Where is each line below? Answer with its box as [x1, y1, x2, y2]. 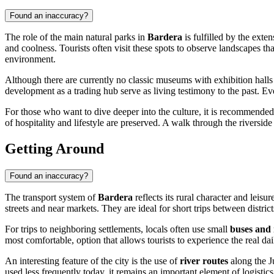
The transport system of [5, 191, 98, 202]
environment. [5, 54, 56, 65]
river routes [180, 255, 228, 266]
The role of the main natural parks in [5, 32, 147, 43]
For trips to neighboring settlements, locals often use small [5, 223, 230, 234]
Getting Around [5, 141, 104, 157]
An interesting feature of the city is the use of [5, 255, 180, 266]
